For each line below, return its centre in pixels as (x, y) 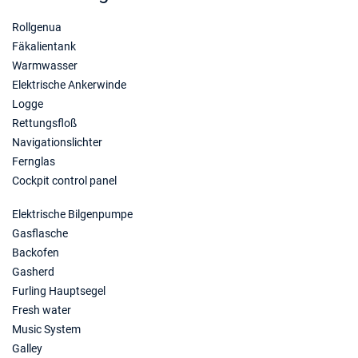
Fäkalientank (44, 46)
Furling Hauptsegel (59, 291)
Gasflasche (40, 233)
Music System (46, 329)
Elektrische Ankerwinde (69, 85)
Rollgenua (37, 27)
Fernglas (34, 161)
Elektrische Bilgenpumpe (72, 214)
